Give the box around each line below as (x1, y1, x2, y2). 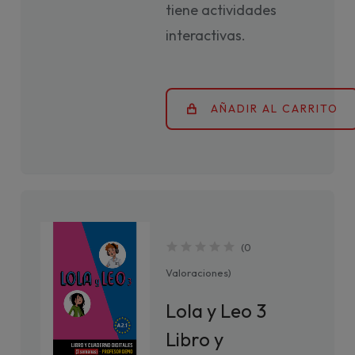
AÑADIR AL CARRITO (211, 101, 339, 116)
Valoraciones (166, 266, 229, 279)
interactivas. (166, 26, 246, 44)
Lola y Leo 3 (166, 299, 267, 323)
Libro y (166, 327, 224, 351)
